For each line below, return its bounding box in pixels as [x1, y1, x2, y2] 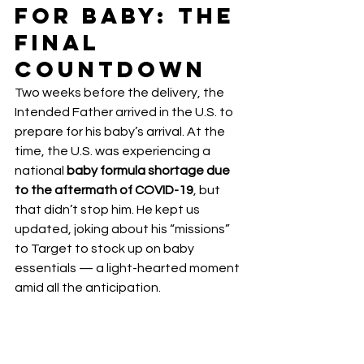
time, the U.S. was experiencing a [15, 145, 213, 158]
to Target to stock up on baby [15, 242, 197, 256]
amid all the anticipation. [15, 281, 161, 295]
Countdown [15, 55, 206, 84]
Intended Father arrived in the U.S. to [15, 106, 236, 119]
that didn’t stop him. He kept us [15, 203, 202, 217]
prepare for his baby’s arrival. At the [15, 125, 227, 139]
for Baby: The [15, 2, 245, 30]
